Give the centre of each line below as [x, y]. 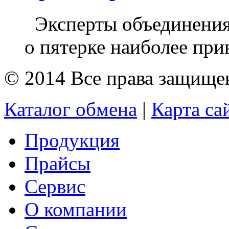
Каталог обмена [71, 109]
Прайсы [58, 163]
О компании [76, 209]
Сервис [55, 186]
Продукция [72, 140]
